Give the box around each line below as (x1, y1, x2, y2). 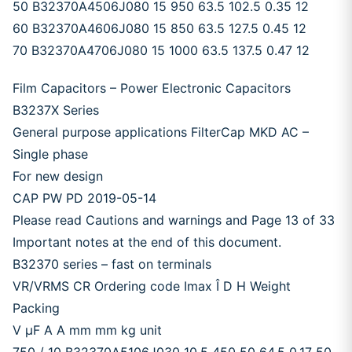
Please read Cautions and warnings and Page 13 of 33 (13, 212, 335, 228)
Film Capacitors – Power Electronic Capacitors (13, 80, 291, 96)
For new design (13, 168, 103, 184)
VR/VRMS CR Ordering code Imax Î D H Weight (13, 278, 291, 294)
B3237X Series (13, 102, 99, 118)
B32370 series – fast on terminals (13, 256, 211, 272)
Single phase (13, 146, 88, 162)
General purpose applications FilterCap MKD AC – (13, 124, 309, 140)
